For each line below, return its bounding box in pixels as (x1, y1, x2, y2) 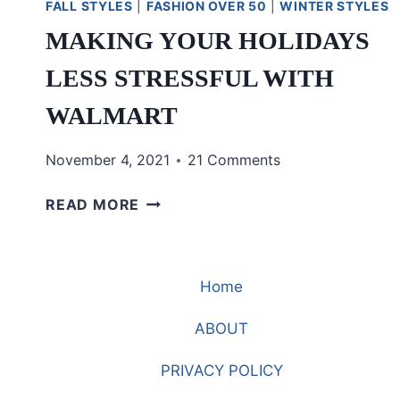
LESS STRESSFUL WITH (46, 64, 334, 93)
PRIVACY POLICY (160, 362, 283, 380)
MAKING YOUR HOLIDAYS (46, 27, 370, 55)
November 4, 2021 (46, 151, 170, 170)
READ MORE (46, 196, 140, 214)
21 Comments (187, 151, 280, 170)
